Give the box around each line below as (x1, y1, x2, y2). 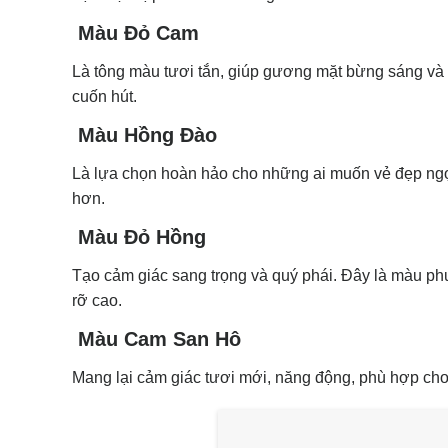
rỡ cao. (72, 291, 122, 309)
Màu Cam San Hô (72, 327, 241, 350)
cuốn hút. (72, 87, 137, 105)
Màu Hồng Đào (72, 123, 217, 146)
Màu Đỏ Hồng (72, 225, 206, 248)
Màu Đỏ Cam (72, 21, 199, 44)
